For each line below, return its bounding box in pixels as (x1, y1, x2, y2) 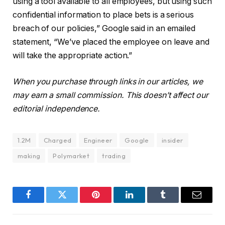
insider (161, 136, 183, 144)
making (18, 151, 41, 160)
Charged (43, 136, 72, 144)
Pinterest (95, 197, 127, 207)
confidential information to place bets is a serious (13, 10, 194, 20)
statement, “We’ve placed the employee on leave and (13, 37, 210, 47)
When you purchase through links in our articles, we (13, 76, 203, 86)
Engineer (84, 136, 113, 144)
